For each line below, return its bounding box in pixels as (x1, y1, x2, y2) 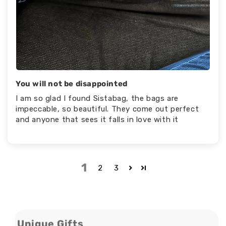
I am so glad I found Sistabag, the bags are (16, 94, 179, 103)
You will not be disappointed (16, 79, 128, 89)
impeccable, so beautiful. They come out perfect (16, 104, 199, 114)
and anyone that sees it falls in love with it (16, 115, 179, 125)
